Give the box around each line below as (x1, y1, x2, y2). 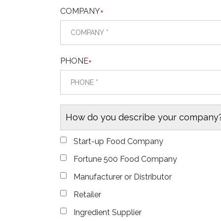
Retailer (74, 189, 102, 199)
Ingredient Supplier (74, 207, 142, 217)
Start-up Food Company (74, 136, 164, 146)
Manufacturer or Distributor (74, 172, 172, 182)
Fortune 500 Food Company (74, 154, 178, 164)
